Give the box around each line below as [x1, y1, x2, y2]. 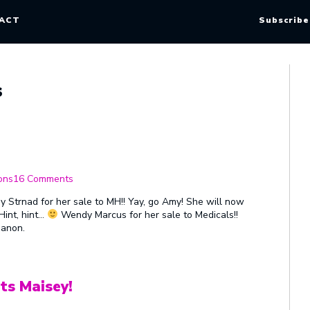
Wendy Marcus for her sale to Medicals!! [57, 208, 238, 221]
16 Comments [12, 172, 73, 185]
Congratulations [72, 173, 143, 187]
